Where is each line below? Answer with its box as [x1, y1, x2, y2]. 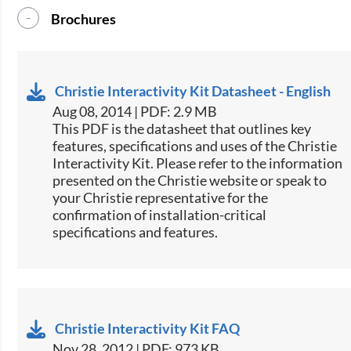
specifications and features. [52, 223, 219, 241]
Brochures [51, 9, 117, 27]
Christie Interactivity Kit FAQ [55, 319, 241, 337]
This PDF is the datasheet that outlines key [52, 119, 312, 137]
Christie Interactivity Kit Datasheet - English [55, 81, 331, 100]
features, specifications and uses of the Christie [52, 136, 338, 154]
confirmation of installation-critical [52, 205, 267, 223]
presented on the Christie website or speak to [52, 171, 327, 189]
